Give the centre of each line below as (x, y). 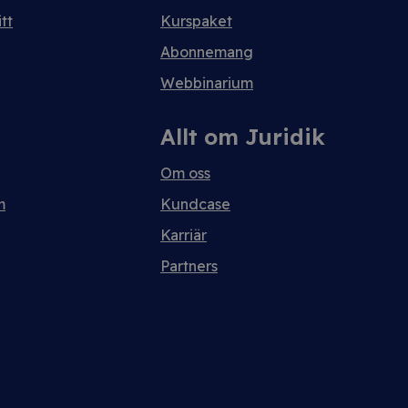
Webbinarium (207, 83)
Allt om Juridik (243, 137)
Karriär (184, 235)
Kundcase (195, 204)
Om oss (185, 173)
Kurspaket (196, 21)
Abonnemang (207, 52)
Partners (189, 266)
